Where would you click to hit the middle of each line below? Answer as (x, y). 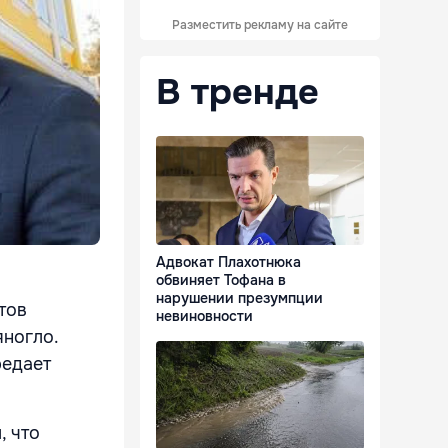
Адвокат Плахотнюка (228, 262)
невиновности (204, 316)
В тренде (237, 92)
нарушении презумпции (239, 298)
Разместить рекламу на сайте (260, 25)
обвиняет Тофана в (221, 280)
